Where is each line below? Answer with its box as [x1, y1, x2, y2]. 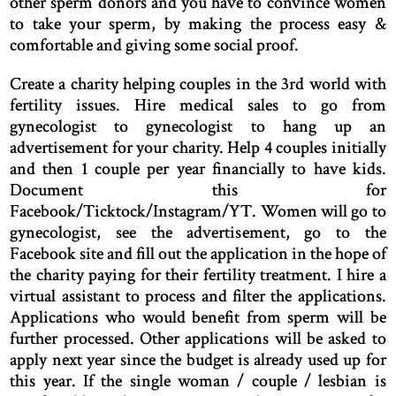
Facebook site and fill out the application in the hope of [10, 242, 386, 266]
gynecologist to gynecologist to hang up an [10, 115, 386, 139]
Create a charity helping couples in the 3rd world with [10, 72, 386, 96]
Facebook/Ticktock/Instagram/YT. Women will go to [10, 200, 386, 224]
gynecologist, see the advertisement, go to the [10, 221, 386, 245]
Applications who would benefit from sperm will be [10, 306, 386, 330]
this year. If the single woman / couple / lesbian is [10, 369, 386, 393]
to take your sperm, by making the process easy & [10, 12, 386, 36]
